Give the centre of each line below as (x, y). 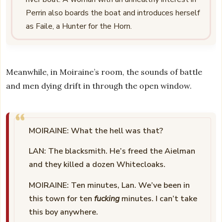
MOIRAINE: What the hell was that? (96, 131)
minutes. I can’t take (159, 198)
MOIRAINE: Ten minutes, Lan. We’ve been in (110, 185)
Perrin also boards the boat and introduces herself (113, 13)
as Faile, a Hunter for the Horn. (79, 26)
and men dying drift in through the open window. (99, 86)
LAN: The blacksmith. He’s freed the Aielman (112, 151)
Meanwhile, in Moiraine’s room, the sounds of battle (104, 72)
